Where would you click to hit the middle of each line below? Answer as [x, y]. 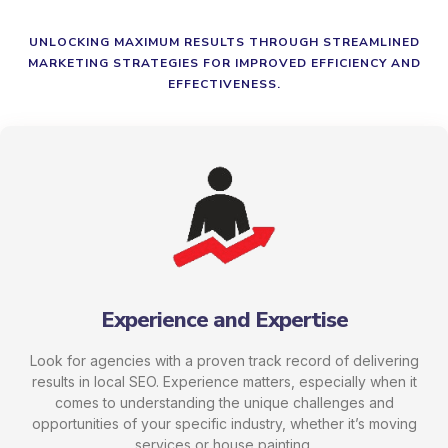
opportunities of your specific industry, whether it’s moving [224, 424]
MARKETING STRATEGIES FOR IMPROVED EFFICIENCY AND [224, 63]
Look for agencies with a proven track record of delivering [224, 361]
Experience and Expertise [224, 320]
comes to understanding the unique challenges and [224, 403]
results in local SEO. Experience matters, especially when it [224, 382]
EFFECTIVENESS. [224, 84]
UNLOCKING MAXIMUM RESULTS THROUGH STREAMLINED [224, 42]
